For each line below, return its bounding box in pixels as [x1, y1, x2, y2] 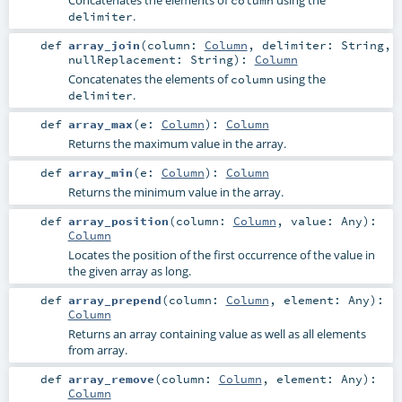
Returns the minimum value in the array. [67, 183, 284, 200]
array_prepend [67, 293, 162, 308]
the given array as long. [67, 262, 191, 279]
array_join [67, 37, 140, 52]
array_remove [67, 371, 154, 387]
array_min [67, 164, 133, 179]
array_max [67, 116, 133, 131]
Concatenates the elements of [67, 70, 231, 87]
